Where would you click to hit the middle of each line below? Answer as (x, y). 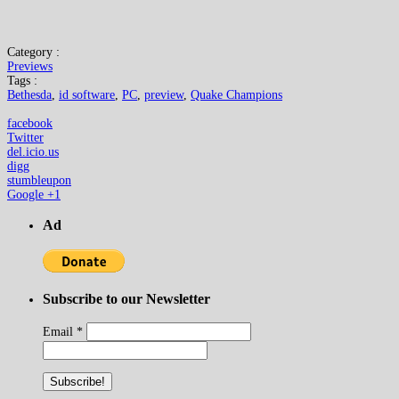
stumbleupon (39, 180)
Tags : (22, 80)
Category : (33, 52)
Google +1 (34, 194)
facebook (30, 123)
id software (87, 94)
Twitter (25, 137)
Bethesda (29, 94)
